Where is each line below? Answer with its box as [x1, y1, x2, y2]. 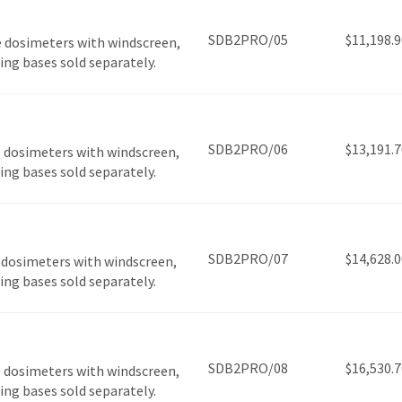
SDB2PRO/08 [208, 359, 288, 378]
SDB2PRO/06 [208, 140, 288, 159]
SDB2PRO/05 [208, 31, 288, 49]
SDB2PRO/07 [208, 249, 288, 268]
